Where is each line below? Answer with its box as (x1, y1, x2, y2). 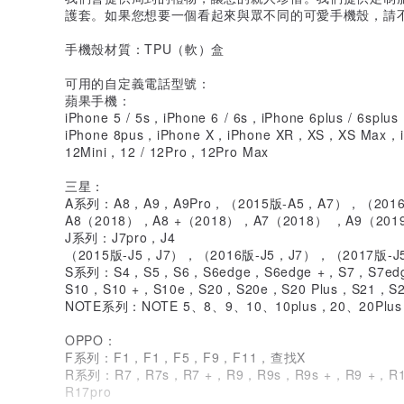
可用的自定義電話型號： (65, 73, 211, 92)
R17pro (65, 381, 112, 400)
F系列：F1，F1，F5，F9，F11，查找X (65, 347, 307, 366)
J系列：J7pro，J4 (65, 227, 176, 246)
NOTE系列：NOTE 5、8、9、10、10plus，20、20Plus (65, 296, 402, 315)
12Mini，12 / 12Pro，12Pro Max (65, 142, 269, 161)
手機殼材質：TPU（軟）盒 (65, 39, 225, 58)
